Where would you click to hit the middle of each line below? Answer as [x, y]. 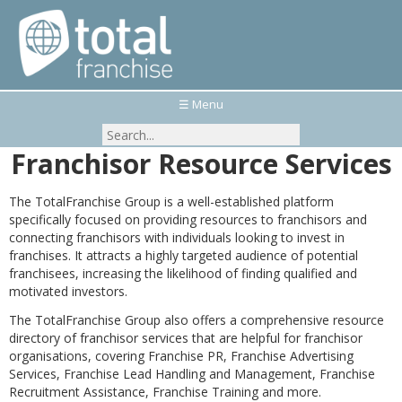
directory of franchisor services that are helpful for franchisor [186, 338]
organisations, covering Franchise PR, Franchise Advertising [181, 356]
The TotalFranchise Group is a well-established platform [171, 201]
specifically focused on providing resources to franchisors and [188, 219]
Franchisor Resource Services [201, 164]
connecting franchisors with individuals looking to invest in [177, 237]
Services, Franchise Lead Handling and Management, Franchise [192, 374]
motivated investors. [68, 291]
